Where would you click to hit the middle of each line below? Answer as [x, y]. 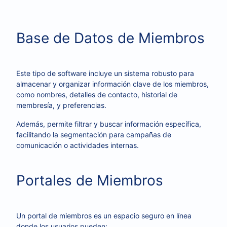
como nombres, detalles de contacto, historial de [97, 94]
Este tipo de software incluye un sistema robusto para [105, 73]
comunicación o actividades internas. [78, 145]
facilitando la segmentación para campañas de [94, 135]
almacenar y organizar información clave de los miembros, [112, 84]
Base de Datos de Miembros [110, 38]
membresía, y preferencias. [61, 105]
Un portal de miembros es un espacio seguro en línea [104, 216]
